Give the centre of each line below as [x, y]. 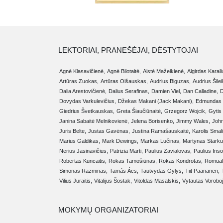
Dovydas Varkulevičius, [88, 101]
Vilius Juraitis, [76, 181]
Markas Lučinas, [161, 141]
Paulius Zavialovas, [168, 151]
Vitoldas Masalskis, [157, 181]
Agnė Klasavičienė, [82, 71]
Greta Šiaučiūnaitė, [139, 111]
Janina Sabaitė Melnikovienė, [94, 121]
